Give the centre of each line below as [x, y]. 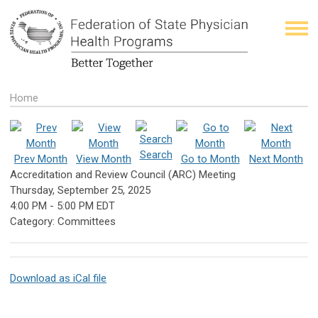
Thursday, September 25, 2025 [80, 190]
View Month [104, 159]
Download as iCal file [58, 278]
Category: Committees [63, 221]
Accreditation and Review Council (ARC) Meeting [123, 174]
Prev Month [41, 159]
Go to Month [210, 159]
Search [156, 154]
